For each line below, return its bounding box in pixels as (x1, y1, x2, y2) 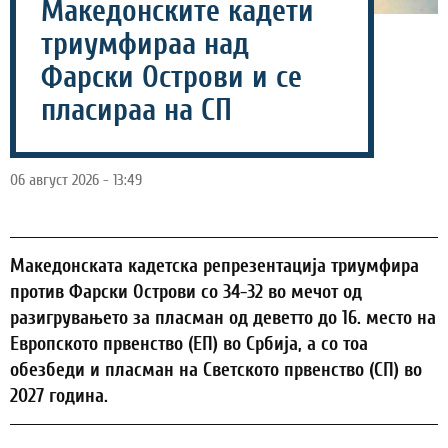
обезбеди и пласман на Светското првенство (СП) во (10, 359, 422, 382)
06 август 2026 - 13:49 (10, 171, 142, 190)
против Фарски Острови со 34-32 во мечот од (10, 281, 362, 304)
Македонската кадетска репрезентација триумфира (10, 255, 419, 278)
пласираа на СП (41, 93, 232, 129)
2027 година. (10, 385, 108, 408)
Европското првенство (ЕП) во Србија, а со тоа (10, 333, 368, 356)
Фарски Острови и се (41, 60, 302, 96)
